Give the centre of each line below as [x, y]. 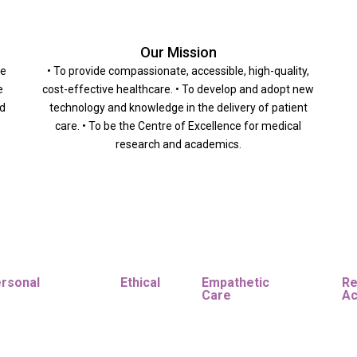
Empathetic [235, 283]
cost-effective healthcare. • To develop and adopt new [178, 90]
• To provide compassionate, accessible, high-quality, [178, 71]
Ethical [140, 283]
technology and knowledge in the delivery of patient [178, 108]
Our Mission [178, 53]
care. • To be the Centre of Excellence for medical [178, 126]
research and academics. [178, 145]
